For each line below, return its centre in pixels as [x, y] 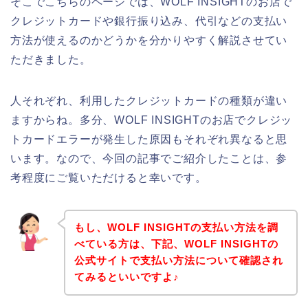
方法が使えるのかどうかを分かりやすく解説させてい [149, 40]
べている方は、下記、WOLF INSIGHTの [176, 244]
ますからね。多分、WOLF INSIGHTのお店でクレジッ [152, 120]
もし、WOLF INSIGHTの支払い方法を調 [176, 228]
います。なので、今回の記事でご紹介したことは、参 [149, 158]
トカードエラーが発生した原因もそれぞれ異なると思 [149, 139]
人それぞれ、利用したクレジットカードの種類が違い [149, 100]
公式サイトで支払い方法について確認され [178, 261]
